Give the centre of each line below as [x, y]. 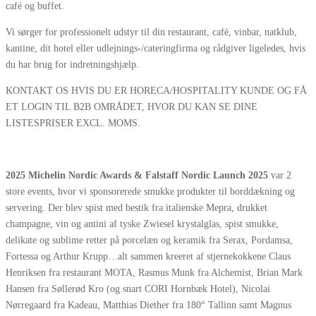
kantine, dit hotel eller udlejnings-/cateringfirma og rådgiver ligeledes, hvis [156, 48]
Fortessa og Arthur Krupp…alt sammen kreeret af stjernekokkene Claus [148, 256]
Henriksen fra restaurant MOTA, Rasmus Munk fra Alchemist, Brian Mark [154, 272]
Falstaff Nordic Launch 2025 [207, 175]
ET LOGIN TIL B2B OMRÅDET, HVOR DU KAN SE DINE [132, 107]
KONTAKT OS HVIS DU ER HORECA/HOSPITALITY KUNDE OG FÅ [156, 90]
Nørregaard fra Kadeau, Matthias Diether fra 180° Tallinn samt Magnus [148, 305]
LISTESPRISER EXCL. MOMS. [73, 123]
